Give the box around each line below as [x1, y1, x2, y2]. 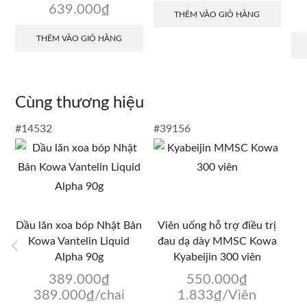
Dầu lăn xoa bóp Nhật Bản [16, 220, 143, 232]
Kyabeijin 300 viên [173, 251, 261, 263]
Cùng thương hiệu [15, 95, 144, 112]
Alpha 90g [54, 251, 103, 263]
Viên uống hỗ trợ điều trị [158, 220, 277, 232]
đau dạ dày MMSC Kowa [157, 236, 277, 247]
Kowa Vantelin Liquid [28, 236, 130, 247]
